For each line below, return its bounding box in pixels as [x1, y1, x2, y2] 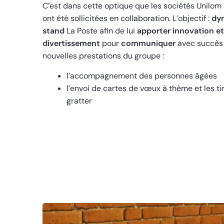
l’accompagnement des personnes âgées [66, 70, 217, 81]
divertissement [42, 38, 100, 49]
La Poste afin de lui [64, 25, 137, 36]
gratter [66, 95, 92, 106]
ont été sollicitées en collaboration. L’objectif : [42, 13, 209, 24]
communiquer [121, 38, 175, 49]
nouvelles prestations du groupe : [42, 50, 164, 61]
